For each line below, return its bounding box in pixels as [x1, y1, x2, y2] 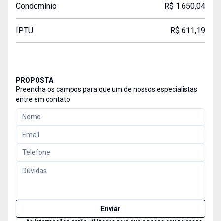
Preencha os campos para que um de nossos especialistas [16, 85, 197, 93]
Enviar [100, 205, 121, 213]
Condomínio [16, 1, 57, 11]
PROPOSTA [16, 76, 53, 84]
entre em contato [16, 95, 70, 103]
